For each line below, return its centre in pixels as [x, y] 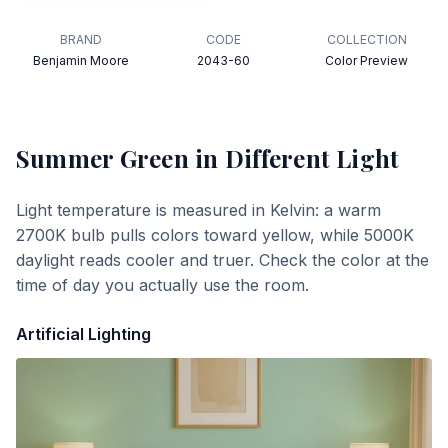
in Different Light [294, 158]
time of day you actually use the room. [162, 285]
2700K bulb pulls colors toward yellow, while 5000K [215, 235]
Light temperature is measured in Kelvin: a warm [198, 210]
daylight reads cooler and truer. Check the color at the [222, 260]
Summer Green [102, 158]
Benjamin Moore [81, 60]
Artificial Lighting [83, 334]
